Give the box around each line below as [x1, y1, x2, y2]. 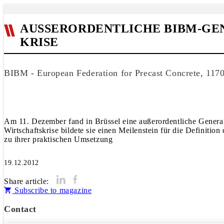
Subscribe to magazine [12, 186, 92, 194]
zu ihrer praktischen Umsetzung [4, 135, 113, 143]
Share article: [4, 177, 49, 185]
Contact [4, 204, 37, 214]
